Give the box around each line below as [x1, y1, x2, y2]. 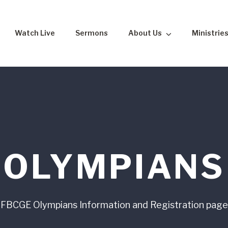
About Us [128, 28, 162, 38]
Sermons [75, 28, 108, 38]
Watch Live [15, 28, 55, 38]
